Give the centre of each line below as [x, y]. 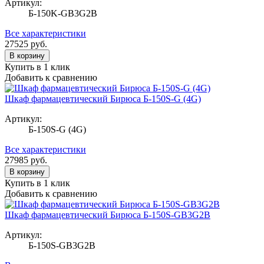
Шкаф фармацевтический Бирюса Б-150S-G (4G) [103, 98]
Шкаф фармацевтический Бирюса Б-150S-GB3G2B [108, 214]
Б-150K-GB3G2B [63, 13]
